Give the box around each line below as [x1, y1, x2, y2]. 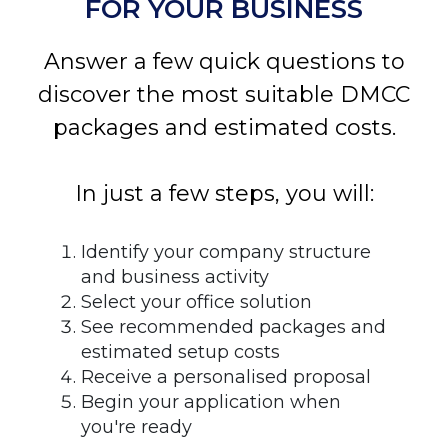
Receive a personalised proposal [81, 366, 371, 388]
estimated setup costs [81, 341, 280, 363]
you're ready [81, 416, 192, 438]
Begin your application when [81, 391, 341, 413]
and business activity [81, 266, 269, 288]
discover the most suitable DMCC [38, 81, 410, 108]
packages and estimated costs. [52, 114, 396, 141]
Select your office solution [81, 291, 312, 313]
